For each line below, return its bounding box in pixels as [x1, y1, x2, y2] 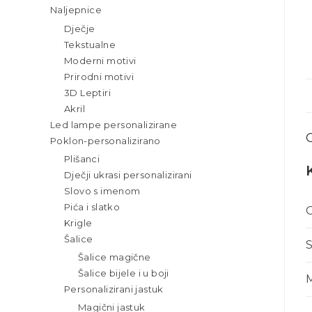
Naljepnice [50, 4, 102, 16]
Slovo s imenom [64, 185, 141, 196]
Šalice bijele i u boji [78, 267, 169, 279]
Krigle [64, 217, 93, 228]
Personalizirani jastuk [64, 283, 164, 295]
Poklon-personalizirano [50, 134, 161, 146]
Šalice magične [78, 251, 151, 263]
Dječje [64, 22, 95, 34]
